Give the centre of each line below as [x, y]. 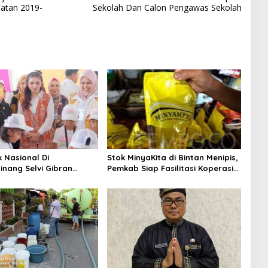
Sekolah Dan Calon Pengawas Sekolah [167, 7]
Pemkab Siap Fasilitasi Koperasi [170, 168]
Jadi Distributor [138, 179]
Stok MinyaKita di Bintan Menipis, [172, 158]
